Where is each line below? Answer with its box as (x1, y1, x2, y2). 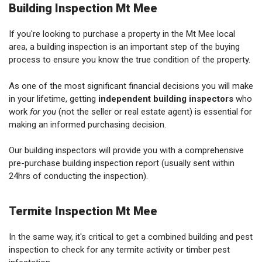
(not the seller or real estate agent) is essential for (58, 106, 252, 117)
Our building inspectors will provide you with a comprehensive (9, 145, 244, 156)
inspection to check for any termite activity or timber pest (9, 244, 230, 255)
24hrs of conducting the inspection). (9, 171, 148, 181)
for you (30, 106, 58, 117)
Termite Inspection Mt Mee (9, 204, 157, 218)
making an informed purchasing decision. (9, 119, 168, 130)
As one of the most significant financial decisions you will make (9, 80, 253, 91)
